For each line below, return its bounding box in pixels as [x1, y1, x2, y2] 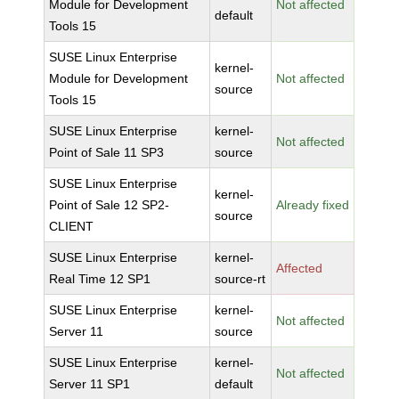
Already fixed [276, 198, 350, 212]
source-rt [215, 272, 266, 286]
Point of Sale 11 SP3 [49, 145, 165, 159]
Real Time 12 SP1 [49, 272, 151, 286]
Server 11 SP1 [49, 377, 131, 391]
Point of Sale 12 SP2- [49, 198, 170, 212]
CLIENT [49, 219, 94, 233]
